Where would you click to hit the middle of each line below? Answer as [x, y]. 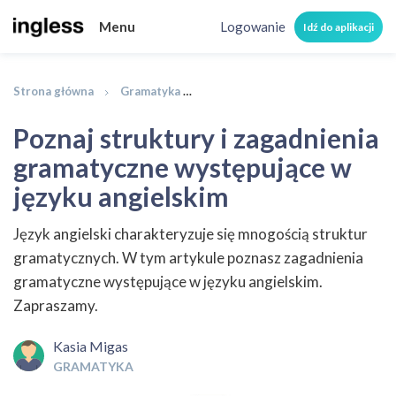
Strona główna [53, 91]
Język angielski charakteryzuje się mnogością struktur [190, 234]
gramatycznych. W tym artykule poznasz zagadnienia [188, 258]
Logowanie [253, 27]
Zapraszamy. [56, 305]
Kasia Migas [91, 346]
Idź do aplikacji [339, 27]
